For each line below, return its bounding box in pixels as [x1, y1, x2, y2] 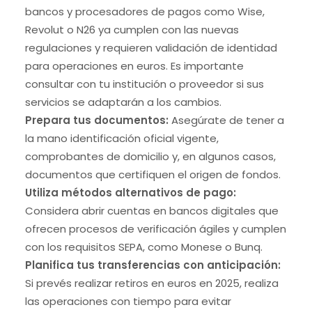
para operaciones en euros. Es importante [25, 58, 244, 73]
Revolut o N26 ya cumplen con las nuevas [25, 22, 239, 37]
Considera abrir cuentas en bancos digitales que [25, 203, 279, 218]
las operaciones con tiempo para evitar [25, 294, 231, 309]
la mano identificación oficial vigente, [25, 131, 219, 146]
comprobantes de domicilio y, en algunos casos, [25, 149, 276, 164]
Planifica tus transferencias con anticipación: [25, 258, 281, 272]
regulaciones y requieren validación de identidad [25, 40, 277, 55]
